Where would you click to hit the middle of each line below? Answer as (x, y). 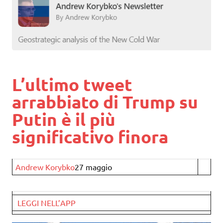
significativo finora (90, 137)
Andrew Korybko (45, 167)
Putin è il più (64, 119)
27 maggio (94, 167)
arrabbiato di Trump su (105, 102)
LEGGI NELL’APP (47, 203)
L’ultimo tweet (72, 85)
